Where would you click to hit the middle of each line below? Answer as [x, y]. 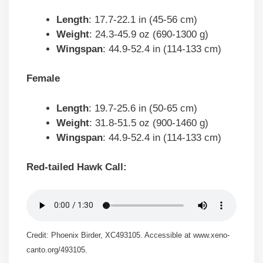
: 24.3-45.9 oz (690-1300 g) [149, 34]
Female [43, 79]
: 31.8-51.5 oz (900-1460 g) [149, 123]
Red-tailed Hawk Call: [77, 167]
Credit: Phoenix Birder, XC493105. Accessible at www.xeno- [128, 235]
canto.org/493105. [57, 250]
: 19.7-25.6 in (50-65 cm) [143, 108]
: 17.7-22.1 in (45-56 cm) [143, 19]
